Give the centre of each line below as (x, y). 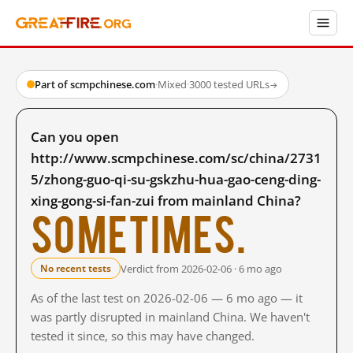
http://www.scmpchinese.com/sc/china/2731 (176, 158)
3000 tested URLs (229, 84)
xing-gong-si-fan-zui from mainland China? (166, 201)
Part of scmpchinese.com (95, 84)
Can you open (75, 137)
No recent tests (76, 268)
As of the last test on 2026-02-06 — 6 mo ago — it (167, 298)
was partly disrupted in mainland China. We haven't (170, 317)
